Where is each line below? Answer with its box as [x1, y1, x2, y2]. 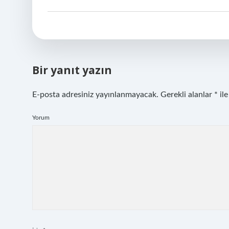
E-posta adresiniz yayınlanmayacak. [32, 90, 158, 99]
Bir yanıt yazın [32, 63, 112, 77]
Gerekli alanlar [161, 90, 214, 99]
